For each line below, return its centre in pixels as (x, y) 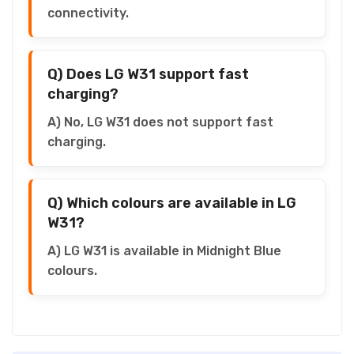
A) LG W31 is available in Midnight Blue (164, 250)
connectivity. (88, 13)
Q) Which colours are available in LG (172, 203)
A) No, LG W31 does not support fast (160, 122)
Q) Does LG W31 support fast (148, 74)
